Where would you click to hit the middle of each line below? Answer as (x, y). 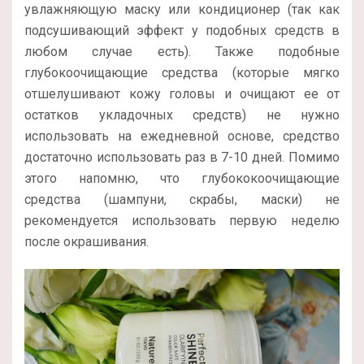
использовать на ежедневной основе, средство (182, 136)
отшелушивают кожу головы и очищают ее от (182, 94)
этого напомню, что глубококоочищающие (182, 179)
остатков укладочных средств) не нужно (182, 115)
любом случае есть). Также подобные (182, 52)
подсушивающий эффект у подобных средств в (182, 31)
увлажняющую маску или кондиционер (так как (182, 10)
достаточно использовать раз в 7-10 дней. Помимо (182, 158)
